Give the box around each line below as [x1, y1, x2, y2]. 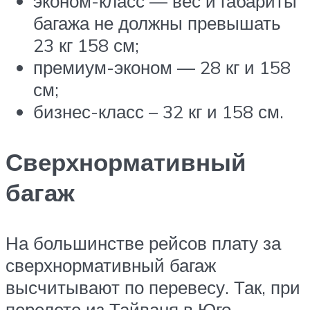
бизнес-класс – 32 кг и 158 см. [33, 100, 284, 122]
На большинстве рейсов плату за [6, 232, 281, 255]
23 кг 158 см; [33, 33, 139, 56]
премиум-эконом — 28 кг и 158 [33, 55, 291, 78]
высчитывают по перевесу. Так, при [6, 276, 300, 299]
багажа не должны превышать [33, 11, 281, 34]
